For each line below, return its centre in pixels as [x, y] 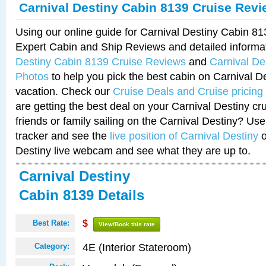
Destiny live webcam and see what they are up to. [133, 151]
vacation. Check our [64, 91]
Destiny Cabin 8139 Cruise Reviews [101, 61]
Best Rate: [51, 223]
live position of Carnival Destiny [184, 136]
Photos [32, 76]
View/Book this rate [127, 224]
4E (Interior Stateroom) [137, 247]
